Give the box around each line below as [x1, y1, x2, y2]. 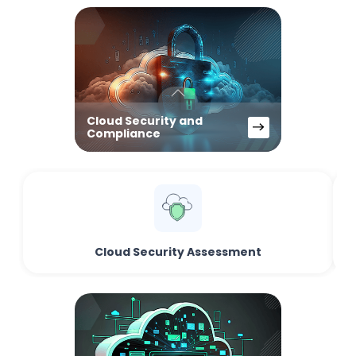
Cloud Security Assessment [95, 244, 261, 260]
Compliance [87, 126, 161, 141]
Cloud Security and [87, 113, 203, 129]
